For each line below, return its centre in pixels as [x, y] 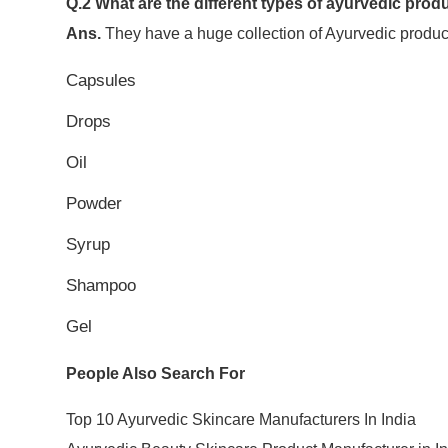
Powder [93, 204]
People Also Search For [155, 374]
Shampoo [100, 286]
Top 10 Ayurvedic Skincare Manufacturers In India [240, 420]
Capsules [100, 81]
